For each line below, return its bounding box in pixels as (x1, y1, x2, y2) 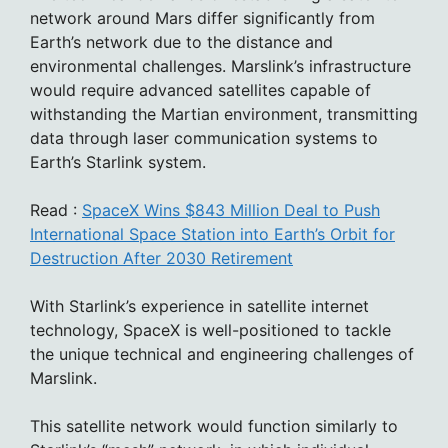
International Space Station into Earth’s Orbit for (30, 223, 395, 244)
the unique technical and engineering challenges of (30, 343, 414, 364)
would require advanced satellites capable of (30, 79, 371, 100)
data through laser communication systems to (30, 127, 378, 148)
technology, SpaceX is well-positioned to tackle (30, 319, 391, 340)
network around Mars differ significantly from (30, 7, 375, 28)
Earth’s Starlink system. (30, 151, 206, 172)
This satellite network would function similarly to (30, 415, 398, 436)
